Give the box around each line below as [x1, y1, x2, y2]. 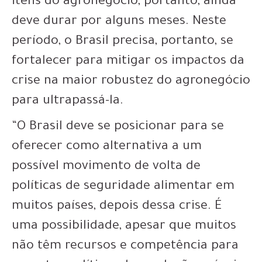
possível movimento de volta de [12, 160, 201, 174]
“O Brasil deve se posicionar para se [12, 120, 224, 135]
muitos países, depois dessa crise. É [12, 199, 222, 214]
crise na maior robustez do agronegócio [12, 74, 250, 89]
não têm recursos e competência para [12, 239, 239, 254]
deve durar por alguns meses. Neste [12, 15, 226, 29]
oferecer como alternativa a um [12, 140, 202, 154]
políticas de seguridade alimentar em [12, 180, 235, 194]
